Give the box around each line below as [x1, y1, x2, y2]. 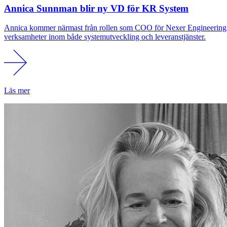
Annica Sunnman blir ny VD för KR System [4, 3, 188, 14]
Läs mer [4, 86, 30, 95]
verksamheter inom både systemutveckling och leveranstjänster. [4, 32, 206, 42]
